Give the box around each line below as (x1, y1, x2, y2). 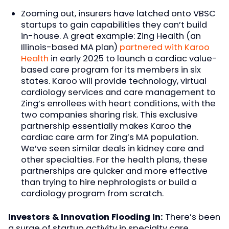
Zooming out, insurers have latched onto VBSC (20, 7, 216, 19)
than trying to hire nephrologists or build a (20, 176, 197, 188)
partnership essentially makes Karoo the (20, 120, 192, 132)
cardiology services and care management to (20, 86, 216, 98)
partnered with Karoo (119, 41, 210, 53)
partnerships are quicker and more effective (20, 165, 208, 177)
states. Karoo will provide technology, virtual (20, 75, 207, 87)
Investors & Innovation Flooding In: (8, 211, 163, 223)
